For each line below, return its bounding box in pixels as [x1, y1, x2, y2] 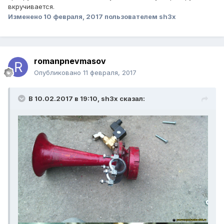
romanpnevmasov [34, 56, 106, 66]
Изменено [8, 12, 43, 21]
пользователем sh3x [103, 12, 176, 21]
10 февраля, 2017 [43, 12, 103, 21]
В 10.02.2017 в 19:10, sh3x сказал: [28, 94, 145, 103]
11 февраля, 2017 [83, 68, 136, 77]
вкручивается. [8, 2, 54, 11]
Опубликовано [34, 68, 83, 77]
